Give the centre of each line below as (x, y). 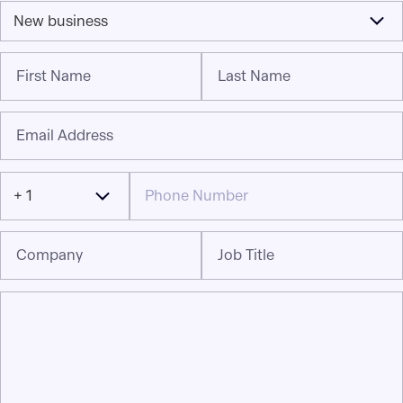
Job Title (246, 255)
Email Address (65, 136)
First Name (54, 76)
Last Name (255, 76)
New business (61, 21)
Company (50, 255)
